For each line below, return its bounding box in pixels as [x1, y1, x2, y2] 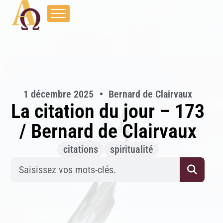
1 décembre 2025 [23, 88, 94, 100]
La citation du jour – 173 [11, 100, 205, 123]
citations [63, 143, 98, 155]
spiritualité [110, 143, 153, 155]
